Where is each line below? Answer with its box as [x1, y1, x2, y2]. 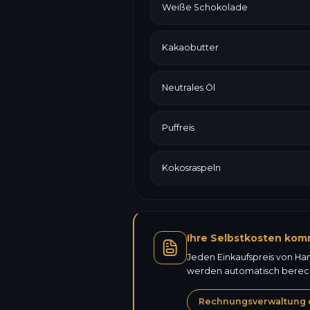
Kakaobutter [162, 42, 219, 53]
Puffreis [162, 122, 194, 133]
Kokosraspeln [162, 163, 221, 173]
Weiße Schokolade [162, 2, 248, 12]
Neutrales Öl [162, 82, 215, 93]
